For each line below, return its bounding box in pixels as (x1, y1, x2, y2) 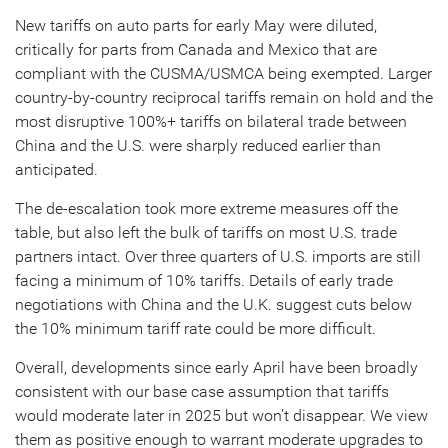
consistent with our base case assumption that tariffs (15, 382, 389, 401)
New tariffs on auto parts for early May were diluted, (15, 16, 377, 35)
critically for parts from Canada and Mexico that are (15, 40, 377, 59)
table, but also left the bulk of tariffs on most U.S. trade (15, 223, 397, 242)
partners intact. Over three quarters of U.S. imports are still (15, 247, 421, 266)
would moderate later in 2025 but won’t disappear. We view (15, 406, 428, 425)
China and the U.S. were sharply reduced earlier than (15, 136, 381, 155)
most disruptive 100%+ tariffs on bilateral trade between (15, 112, 407, 131)
